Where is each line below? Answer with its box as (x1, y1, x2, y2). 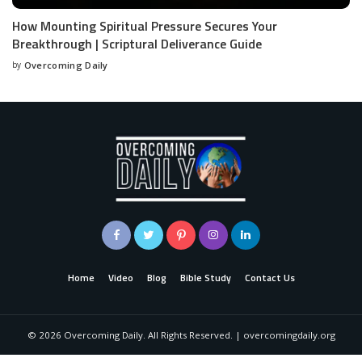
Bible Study (179, 271, 231, 286)
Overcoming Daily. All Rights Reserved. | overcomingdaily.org (61, 329, 335, 342)
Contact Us (244, 271, 295, 286)
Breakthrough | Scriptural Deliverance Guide (12, 34, 262, 54)
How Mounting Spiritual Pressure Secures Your (12, 16, 277, 36)
